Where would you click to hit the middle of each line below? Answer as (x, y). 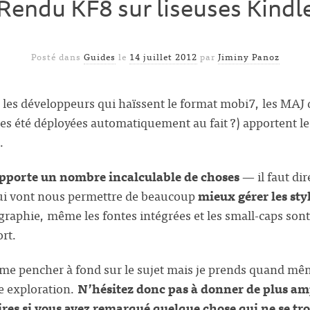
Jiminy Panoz (248, 57)
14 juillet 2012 (163, 57)
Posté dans (57, 57)
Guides (99, 57)
